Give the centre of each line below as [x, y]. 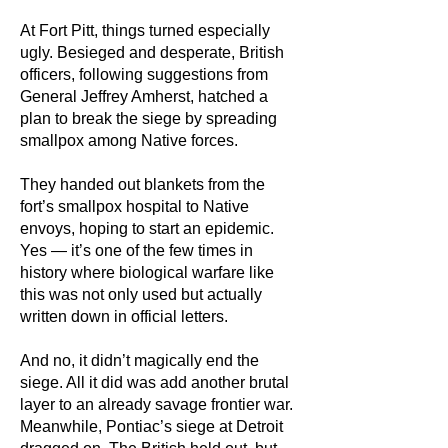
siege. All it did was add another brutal [154, 382]
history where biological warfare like [147, 272]
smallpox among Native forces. [129, 140]
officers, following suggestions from [144, 74]
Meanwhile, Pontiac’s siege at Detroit [151, 426]
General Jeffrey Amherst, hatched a [144, 96]
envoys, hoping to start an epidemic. [147, 228]
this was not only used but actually [141, 294]
